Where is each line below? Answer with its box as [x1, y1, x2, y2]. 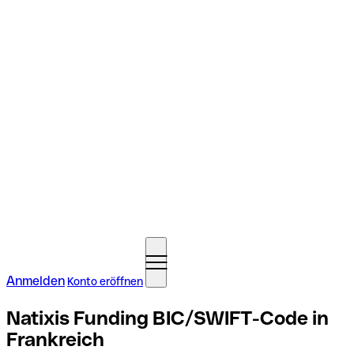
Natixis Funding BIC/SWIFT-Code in [6, 307, 329, 329]
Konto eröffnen [67, 275, 143, 288]
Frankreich [6, 328, 104, 350]
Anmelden [6, 273, 65, 288]
